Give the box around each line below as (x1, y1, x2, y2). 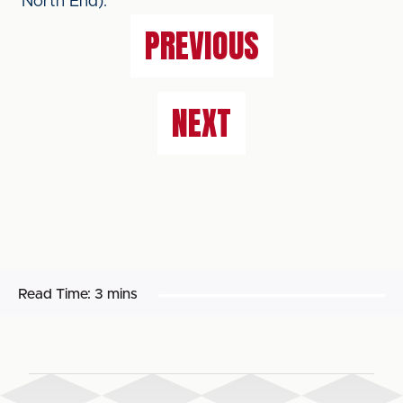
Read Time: (18, 287, 91, 301)
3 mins (94, 287, 138, 301)
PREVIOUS (144, 22, 259, 70)
